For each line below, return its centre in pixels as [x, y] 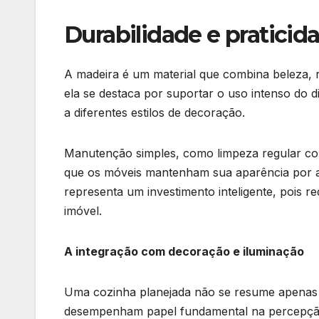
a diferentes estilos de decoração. [155, 113]
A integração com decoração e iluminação [184, 252]
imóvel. [83, 211]
